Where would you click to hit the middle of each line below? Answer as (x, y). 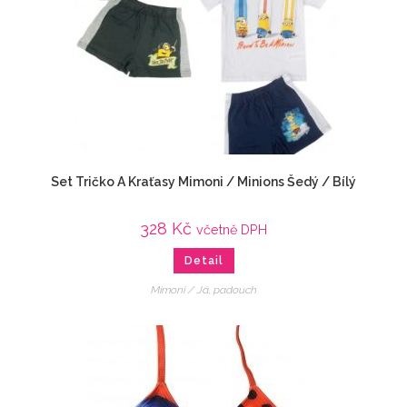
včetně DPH (232, 229)
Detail (203, 261)
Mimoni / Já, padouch (203, 290)
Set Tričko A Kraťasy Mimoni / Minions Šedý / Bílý (203, 182)
